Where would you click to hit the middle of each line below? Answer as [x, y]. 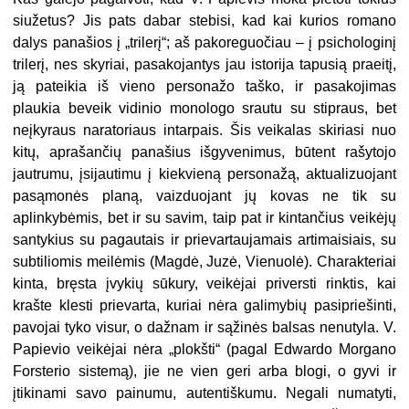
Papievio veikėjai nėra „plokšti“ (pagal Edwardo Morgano [204, 349]
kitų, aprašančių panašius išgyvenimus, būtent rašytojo [204, 152]
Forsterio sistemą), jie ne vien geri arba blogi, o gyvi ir [204, 371]
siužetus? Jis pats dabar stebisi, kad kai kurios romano [204, 20]
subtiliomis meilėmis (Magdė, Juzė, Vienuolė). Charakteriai [204, 261]
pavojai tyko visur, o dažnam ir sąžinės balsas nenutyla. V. [204, 327]
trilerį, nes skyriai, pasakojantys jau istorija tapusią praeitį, [204, 64]
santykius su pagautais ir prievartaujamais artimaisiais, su [204, 239]
